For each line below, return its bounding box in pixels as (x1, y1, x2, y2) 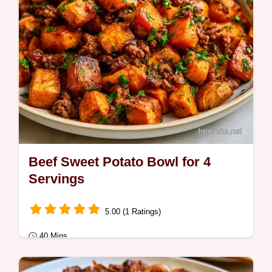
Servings (29, 171, 84, 186)
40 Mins (39, 231, 67, 240)
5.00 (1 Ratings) (105, 206, 161, 216)
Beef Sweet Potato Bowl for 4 (29, 154, 211, 169)
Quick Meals (36, 255, 82, 265)
